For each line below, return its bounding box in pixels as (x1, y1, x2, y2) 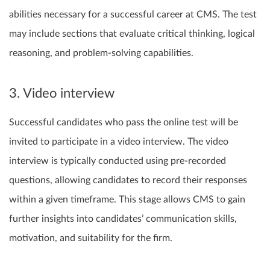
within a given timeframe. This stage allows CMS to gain (9, 195, 245, 205)
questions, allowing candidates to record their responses (9, 175, 247, 186)
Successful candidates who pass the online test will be (9, 118, 238, 128)
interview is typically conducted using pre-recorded (9, 156, 226, 166)
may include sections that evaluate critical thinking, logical (9, 28, 255, 39)
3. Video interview (9, 86, 115, 100)
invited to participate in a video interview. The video (9, 137, 228, 147)
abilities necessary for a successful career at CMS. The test (9, 9, 257, 19)
